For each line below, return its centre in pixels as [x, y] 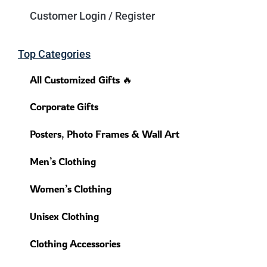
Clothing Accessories [75, 243]
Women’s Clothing [71, 188]
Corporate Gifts [64, 106]
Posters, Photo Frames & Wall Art [105, 133]
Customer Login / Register [92, 15]
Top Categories [54, 54]
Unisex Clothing [64, 216]
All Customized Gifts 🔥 [81, 79]
